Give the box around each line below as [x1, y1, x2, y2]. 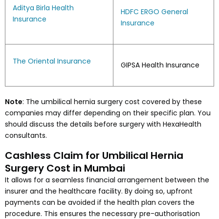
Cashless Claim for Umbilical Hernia [5, 148, 183, 162]
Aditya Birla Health [13, 2, 74, 13]
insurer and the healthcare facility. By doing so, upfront [5, 186, 193, 196]
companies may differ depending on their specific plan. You [5, 108, 211, 118]
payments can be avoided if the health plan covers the [5, 197, 195, 207]
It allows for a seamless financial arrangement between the [5, 175, 209, 185]
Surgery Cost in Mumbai [5, 161, 125, 175]
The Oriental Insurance [13, 56, 91, 66]
